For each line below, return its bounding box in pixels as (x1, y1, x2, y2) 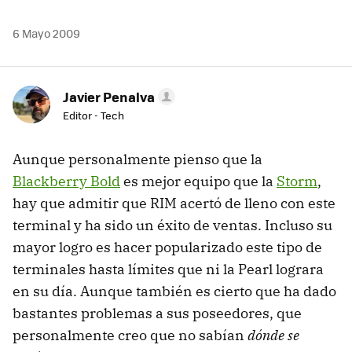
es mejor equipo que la (120, 171, 277, 190)
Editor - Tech (63, 107, 124, 123)
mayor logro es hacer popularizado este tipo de (13, 237, 322, 256)
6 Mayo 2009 (13, 24, 80, 41)
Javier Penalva (63, 86, 155, 106)
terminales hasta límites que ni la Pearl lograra (13, 259, 324, 278)
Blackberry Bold (13, 171, 120, 190)
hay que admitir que (13, 193, 150, 212)
